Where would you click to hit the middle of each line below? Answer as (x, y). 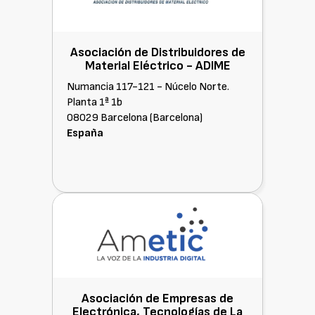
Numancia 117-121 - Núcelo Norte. (148, 87)
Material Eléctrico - (140, 66)
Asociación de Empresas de (157, 298)
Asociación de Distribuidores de (157, 52)
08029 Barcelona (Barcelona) (135, 118)
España (85, 133)
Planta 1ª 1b (95, 102)
